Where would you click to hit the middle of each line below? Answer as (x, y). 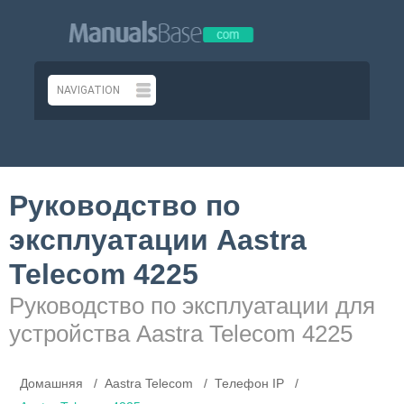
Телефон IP (251, 383)
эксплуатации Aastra (158, 240)
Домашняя (51, 383)
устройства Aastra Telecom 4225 (181, 333)
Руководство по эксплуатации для (192, 305)
